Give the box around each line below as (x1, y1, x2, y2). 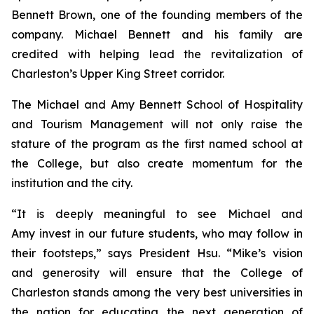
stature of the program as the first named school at (11, 137, 303, 151)
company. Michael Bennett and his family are (11, 27, 303, 41)
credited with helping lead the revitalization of (11, 47, 303, 61)
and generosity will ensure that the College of (11, 266, 303, 280)
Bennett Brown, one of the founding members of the (11, 8, 303, 22)
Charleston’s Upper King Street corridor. (11, 67, 230, 81)
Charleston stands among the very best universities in (11, 285, 303, 299)
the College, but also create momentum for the (11, 156, 303, 170)
